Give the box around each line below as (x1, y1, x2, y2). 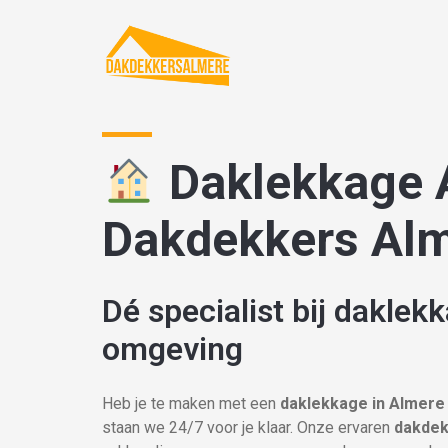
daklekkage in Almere (280, 394, 445, 413)
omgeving (102, 330, 243, 368)
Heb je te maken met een (102, 394, 280, 413)
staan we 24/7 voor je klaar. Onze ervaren (102, 418, 394, 437)
